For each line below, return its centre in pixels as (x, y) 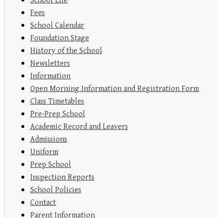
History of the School (66, 51)
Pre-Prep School (58, 114)
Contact (43, 203)
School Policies (56, 190)
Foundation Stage (60, 38)
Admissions (49, 140)
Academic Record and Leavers (79, 127)
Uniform (44, 152)
